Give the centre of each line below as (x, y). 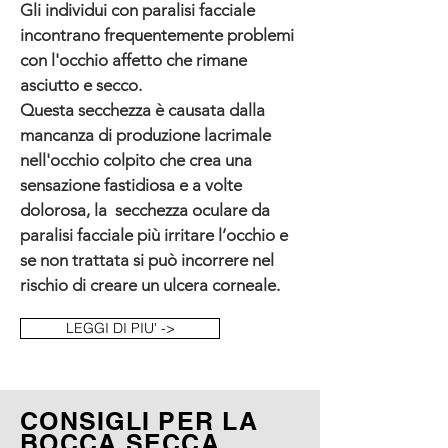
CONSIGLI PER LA (139, 421)
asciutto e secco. (81, 85)
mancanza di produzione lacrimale (145, 135)
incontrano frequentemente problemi (157, 35)
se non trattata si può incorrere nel (147, 260)
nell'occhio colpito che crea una (136, 160)
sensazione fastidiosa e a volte (131, 185)
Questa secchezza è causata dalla (142, 110)
